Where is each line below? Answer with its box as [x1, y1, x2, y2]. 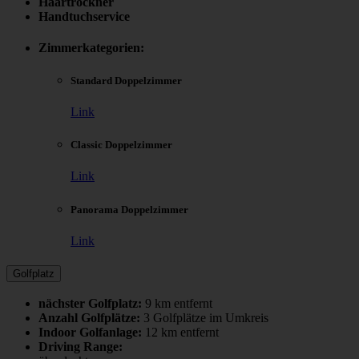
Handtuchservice [38, 9, 130, 23]
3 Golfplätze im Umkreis [143, 311, 268, 325]
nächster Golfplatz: [38, 296, 142, 311]
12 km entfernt [145, 325, 219, 340]
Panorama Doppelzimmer [71, 203, 188, 216]
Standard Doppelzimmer [71, 74, 182, 87]
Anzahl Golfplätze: [38, 311, 140, 325]
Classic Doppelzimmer [71, 139, 172, 151]
